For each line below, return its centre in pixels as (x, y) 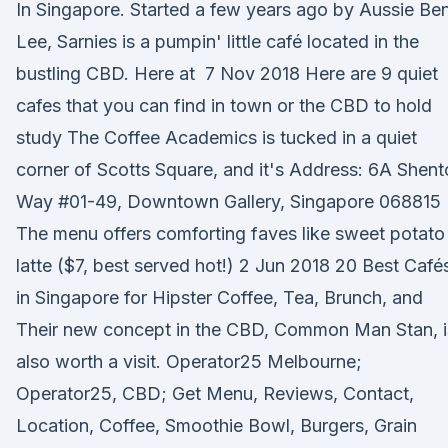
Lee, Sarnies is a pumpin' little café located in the (217, 41)
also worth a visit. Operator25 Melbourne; (189, 361)
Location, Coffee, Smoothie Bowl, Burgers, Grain (216, 425)
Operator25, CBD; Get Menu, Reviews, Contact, (215, 393)
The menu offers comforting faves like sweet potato (230, 233)
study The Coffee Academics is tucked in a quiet (216, 137)
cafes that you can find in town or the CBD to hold (224, 105)
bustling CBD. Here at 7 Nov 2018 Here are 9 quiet (227, 73)
